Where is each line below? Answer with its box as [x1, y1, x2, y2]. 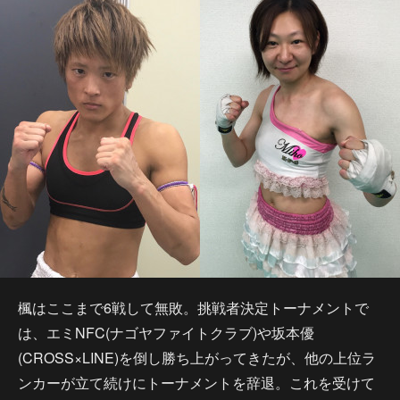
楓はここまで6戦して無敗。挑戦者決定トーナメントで [18, 297, 369, 318]
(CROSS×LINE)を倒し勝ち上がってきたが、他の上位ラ [18, 347, 376, 368]
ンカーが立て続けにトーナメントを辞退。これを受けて [18, 372, 375, 393]
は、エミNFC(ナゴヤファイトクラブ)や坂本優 [18, 322, 314, 343]
